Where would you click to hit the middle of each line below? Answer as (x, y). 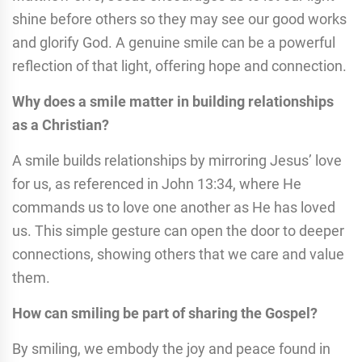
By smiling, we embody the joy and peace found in (171, 348)
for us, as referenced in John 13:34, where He (157, 183)
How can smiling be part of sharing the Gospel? (165, 313)
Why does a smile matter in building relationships (173, 101)
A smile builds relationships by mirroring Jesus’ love (177, 160)
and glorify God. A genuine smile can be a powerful (174, 42)
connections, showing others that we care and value (178, 254)
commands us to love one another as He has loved (174, 207)
